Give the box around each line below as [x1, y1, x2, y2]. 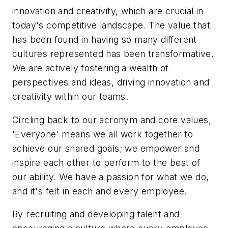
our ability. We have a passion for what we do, [12, 171, 209, 182]
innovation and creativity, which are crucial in [12, 6, 204, 17]
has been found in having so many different [12, 34, 197, 45]
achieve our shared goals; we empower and [12, 142, 199, 154]
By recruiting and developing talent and [12, 209, 180, 220]
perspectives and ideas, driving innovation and [12, 77, 210, 88]
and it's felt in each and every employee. [12, 185, 193, 196]
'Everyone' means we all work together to [12, 128, 193, 139]
